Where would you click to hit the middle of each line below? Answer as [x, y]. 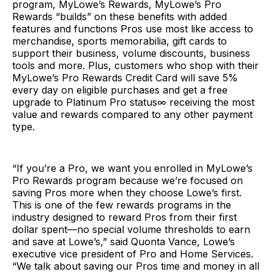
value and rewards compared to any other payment [132, 114]
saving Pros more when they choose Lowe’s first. [127, 192]
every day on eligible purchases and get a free [120, 90]
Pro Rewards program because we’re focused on [128, 180]
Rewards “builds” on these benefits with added [120, 16]
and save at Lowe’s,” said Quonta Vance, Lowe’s [124, 241]
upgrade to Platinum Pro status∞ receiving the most [133, 102]
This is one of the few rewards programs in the [122, 205]
